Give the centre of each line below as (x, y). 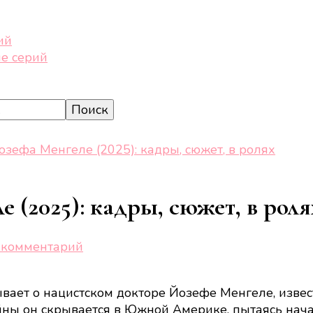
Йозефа (106, 297)
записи (103, 263)
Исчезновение (126, 280)
